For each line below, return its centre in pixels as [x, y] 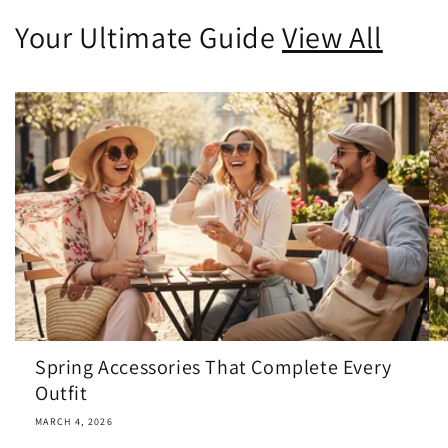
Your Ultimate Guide [149, 36]
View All [332, 36]
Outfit [61, 392]
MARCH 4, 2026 [74, 421]
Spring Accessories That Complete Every [213, 366]
